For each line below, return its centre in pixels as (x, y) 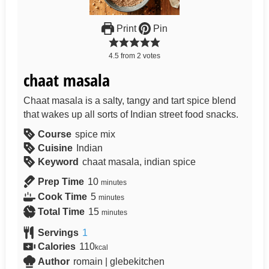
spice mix (95, 134)
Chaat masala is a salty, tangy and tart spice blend (129, 100)
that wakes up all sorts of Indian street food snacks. (131, 114)
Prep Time (61, 181)
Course (54, 134)
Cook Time (62, 196)
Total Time (61, 211)
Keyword (58, 162)
